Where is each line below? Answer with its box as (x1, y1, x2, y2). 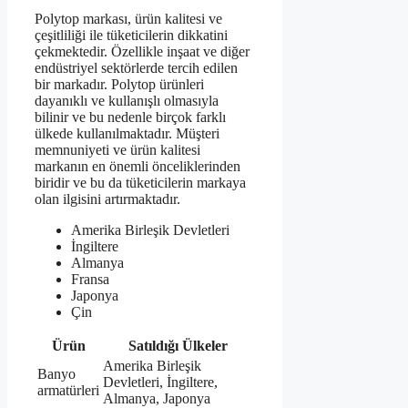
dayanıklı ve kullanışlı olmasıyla (35, 92, 219, 108)
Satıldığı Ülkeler (127, 337, 228, 353)
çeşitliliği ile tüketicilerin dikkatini (35, 26, 228, 43)
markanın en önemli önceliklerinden (35, 158, 240, 174)
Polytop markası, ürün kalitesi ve (35, 10, 222, 26)
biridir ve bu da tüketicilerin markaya (35, 174, 246, 190)
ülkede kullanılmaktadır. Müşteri (35, 125, 219, 141)
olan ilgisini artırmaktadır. (35, 190, 180, 207)
